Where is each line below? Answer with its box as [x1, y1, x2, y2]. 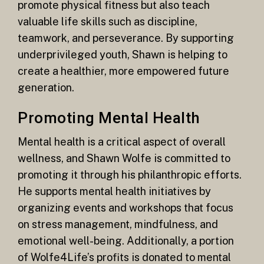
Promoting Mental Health [18, 108, 200, 127]
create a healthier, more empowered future [18, 64, 229, 77]
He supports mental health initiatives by [18, 185, 211, 198]
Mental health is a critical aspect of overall [18, 136, 226, 148]
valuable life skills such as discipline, [18, 15, 197, 28]
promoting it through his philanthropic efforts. [18, 169, 242, 181]
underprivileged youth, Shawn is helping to [18, 48, 227, 61]
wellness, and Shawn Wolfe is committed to [18, 152, 230, 165]
